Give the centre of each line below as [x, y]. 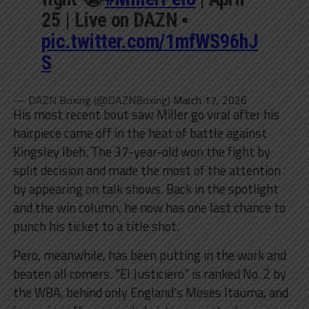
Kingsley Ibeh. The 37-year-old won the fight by [141, 151]
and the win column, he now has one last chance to [149, 207]
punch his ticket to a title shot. [96, 226]
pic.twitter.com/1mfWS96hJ [150, 41]
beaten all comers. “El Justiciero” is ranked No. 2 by [149, 273]
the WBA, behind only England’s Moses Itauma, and [150, 292]
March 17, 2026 [210, 100]
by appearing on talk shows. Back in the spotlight [146, 189]
